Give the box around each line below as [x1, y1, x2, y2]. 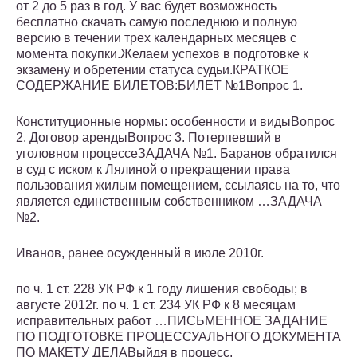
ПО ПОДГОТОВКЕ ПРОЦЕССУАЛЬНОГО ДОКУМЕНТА [16, 330, 341, 344]
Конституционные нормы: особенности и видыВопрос [16, 115, 335, 129]
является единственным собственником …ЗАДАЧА [16, 194, 322, 209]
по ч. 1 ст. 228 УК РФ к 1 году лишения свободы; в [16, 282, 308, 296]
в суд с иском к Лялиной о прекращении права [16, 163, 290, 177]
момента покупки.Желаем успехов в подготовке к [16, 47, 308, 61]
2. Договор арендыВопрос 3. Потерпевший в [16, 131, 281, 145]
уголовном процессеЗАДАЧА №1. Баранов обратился [16, 147, 337, 161]
